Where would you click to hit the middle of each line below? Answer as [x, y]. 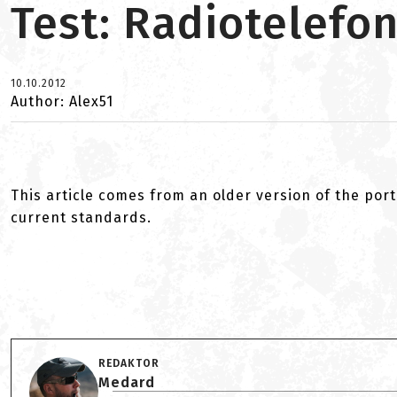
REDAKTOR [129, 363]
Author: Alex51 [62, 101]
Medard [127, 382]
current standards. [81, 218]
